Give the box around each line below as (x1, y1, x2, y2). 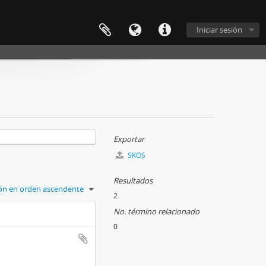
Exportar (113, 134, 144, 144)
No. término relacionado (113, 206, 199, 217)
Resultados (113, 175, 153, 186)
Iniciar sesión (197, 24, 242, 35)
